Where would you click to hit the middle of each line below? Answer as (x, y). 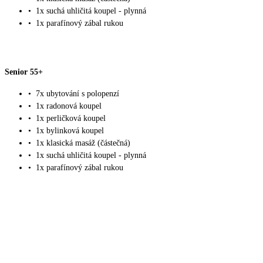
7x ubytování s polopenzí (77, 94)
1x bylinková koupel (70, 131)
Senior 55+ (24, 72)
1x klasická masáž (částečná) (83, 143)
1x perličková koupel (71, 119)
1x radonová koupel (69, 106)
